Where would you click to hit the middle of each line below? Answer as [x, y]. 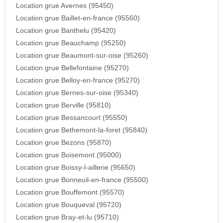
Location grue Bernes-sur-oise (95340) [77, 93]
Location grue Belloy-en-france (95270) [78, 81]
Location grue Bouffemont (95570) [70, 193]
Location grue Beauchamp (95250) [71, 43]
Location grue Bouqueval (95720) [68, 205]
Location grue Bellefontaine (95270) [72, 68]
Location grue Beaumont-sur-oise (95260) [82, 56]
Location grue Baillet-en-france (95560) [78, 18]
